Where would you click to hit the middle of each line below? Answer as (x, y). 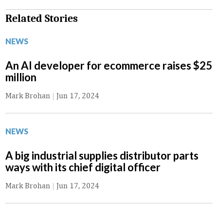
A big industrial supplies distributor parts (102, 156)
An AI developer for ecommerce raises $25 (109, 66)
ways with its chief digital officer (83, 167)
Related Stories (42, 19)
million (21, 77)
